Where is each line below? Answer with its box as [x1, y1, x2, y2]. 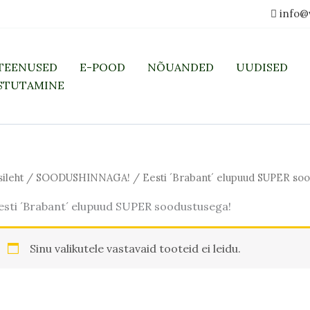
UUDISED [236, 60, 288, 74]
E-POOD [80, 60, 125, 74]
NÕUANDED [147, 60, 214, 74]
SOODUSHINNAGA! [36, 171, 131, 184]
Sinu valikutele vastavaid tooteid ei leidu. [30, 241, 241, 255]
